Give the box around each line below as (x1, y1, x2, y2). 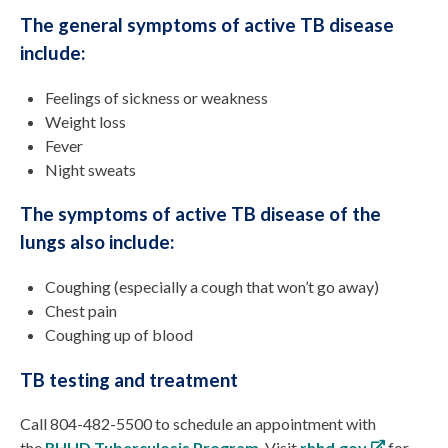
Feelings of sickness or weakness (45, 87, 268, 107)
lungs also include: (20, 231, 174, 254)
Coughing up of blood (45, 325, 193, 345)
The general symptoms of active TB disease (20, 13, 394, 36)
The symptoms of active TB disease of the (20, 203, 381, 226)
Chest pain (45, 301, 117, 321)
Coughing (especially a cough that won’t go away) (45, 277, 379, 297)
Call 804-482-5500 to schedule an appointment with (20, 414, 376, 434)
